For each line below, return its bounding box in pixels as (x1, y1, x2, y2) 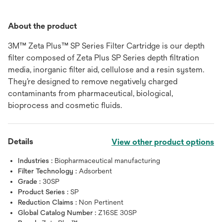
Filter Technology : (18, 166, 79, 175)
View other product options (111, 137, 214, 147)
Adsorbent (79, 166, 112, 175)
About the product (8, 21, 77, 31)
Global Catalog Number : (18, 208, 98, 217)
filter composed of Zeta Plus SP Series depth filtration (8, 53, 199, 62)
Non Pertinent (79, 198, 123, 206)
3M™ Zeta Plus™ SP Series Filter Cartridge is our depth (8, 41, 205, 51)
